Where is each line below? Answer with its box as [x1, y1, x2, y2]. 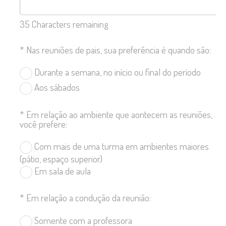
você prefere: [20, 117, 67, 130]
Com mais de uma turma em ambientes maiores [32, 140, 209, 153]
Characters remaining [30, 17, 108, 30]
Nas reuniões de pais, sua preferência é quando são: [26, 43, 211, 56]
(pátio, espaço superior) [20, 152, 102, 165]
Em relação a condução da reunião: [26, 191, 151, 204]
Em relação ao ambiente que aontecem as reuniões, [26, 107, 212, 121]
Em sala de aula [32, 164, 91, 177]
